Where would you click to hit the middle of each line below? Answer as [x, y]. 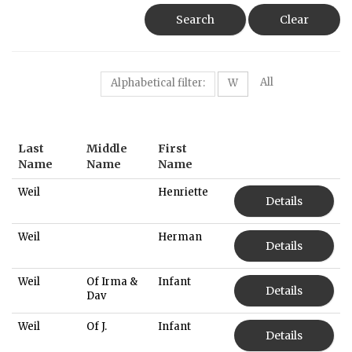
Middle [107, 148]
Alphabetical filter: [158, 82]
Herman [180, 236]
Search [195, 19]
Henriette [183, 192]
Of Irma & [112, 281]
